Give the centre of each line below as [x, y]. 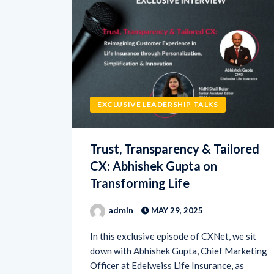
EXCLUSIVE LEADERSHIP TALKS [158, 83]
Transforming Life [140, 161]
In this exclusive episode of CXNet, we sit [173, 214]
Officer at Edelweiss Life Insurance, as [167, 244]
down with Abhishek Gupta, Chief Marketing [179, 229]
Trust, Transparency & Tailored [175, 127]
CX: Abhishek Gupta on [154, 144]
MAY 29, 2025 [176, 189]
